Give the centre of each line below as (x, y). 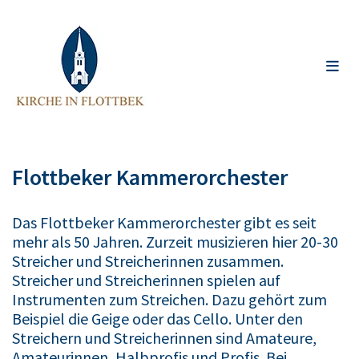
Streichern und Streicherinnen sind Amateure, (164, 338)
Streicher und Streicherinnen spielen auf (146, 280)
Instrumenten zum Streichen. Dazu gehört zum (169, 299)
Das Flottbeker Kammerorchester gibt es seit (164, 222)
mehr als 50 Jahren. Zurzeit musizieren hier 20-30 (175, 242)
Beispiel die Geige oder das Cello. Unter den (157, 319)
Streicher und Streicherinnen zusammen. (148, 261)
